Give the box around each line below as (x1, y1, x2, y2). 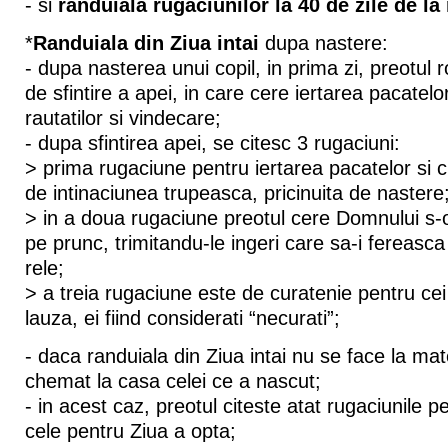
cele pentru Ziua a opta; (24, 419, 236, 442)
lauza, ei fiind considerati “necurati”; (24, 306, 340, 329)
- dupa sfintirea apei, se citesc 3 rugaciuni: (24, 131, 400, 154)
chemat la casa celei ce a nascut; (24, 369, 321, 392)
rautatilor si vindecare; (24, 106, 221, 129)
